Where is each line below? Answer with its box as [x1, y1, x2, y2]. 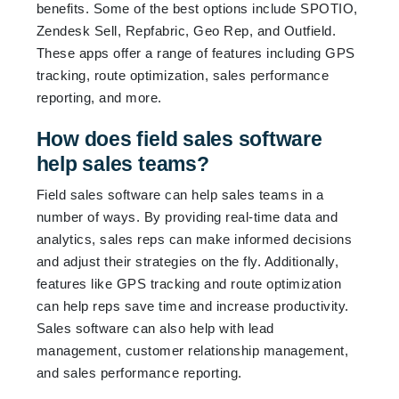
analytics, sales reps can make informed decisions [36, 231, 353, 247]
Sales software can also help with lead [36, 320, 274, 336]
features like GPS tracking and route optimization [36, 275, 342, 291]
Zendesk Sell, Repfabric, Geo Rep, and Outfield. [36, 22, 337, 38]
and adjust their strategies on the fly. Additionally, [36, 253, 339, 269]
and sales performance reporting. [36, 364, 242, 380]
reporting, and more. [36, 89, 162, 105]
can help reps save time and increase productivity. [36, 297, 349, 313]
